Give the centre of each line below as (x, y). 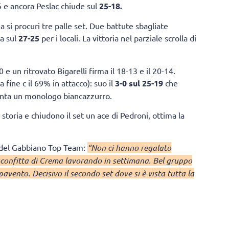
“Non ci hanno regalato (129, 148)
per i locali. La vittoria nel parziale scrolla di (118, 38)
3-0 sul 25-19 (138, 83)
